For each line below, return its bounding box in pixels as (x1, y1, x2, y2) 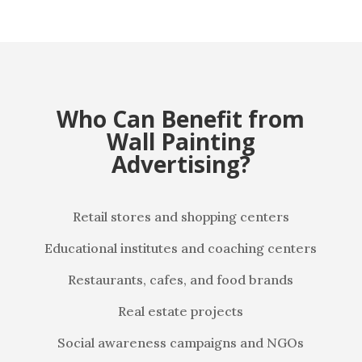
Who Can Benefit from (57, 103, 305, 134)
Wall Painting (106, 126, 255, 157)
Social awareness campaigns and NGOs (57, 335, 305, 351)
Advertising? (111, 149, 250, 179)
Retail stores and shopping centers (72, 208, 289, 225)
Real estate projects (118, 303, 244, 319)
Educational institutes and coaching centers (44, 240, 318, 256)
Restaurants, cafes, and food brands (68, 271, 294, 288)
